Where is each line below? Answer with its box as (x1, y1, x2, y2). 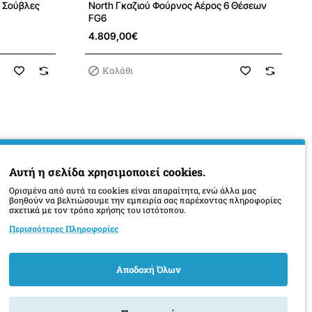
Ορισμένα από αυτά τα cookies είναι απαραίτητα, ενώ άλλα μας (9, 185, 256, 196)
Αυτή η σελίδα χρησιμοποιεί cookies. (9, 164, 205, 179)
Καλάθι (102, 64, 134, 77)
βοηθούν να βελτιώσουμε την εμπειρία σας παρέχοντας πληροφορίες (9, 194, 281, 205)
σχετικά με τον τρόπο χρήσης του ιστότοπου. (9, 204, 186, 215)
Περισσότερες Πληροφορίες (9, 223, 118, 234)
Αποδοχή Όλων (116, 263, 180, 276)
